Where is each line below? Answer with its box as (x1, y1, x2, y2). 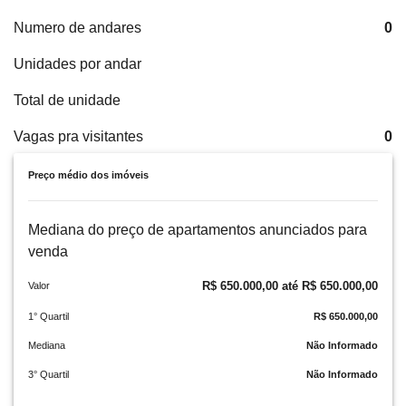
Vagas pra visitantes (14, 128, 143, 144)
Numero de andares (14, 19, 141, 35)
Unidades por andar (14, 55, 141, 72)
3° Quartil (28, 368, 69, 380)
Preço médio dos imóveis (28, 169, 149, 180)
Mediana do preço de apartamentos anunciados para (28, 221, 367, 237)
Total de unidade (14, 92, 121, 108)
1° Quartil (28, 310, 69, 322)
